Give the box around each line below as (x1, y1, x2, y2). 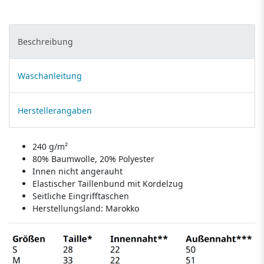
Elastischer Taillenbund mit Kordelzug (32, 177, 183, 189)
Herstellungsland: (32, 202, 105, 214)
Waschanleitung (18, 70, 82, 82)
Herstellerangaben (18, 104, 92, 116)
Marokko (105, 202, 139, 214)
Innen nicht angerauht (32, 165, 123, 177)
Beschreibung (18, 35, 73, 47)
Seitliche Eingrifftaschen (32, 190, 129, 202)
